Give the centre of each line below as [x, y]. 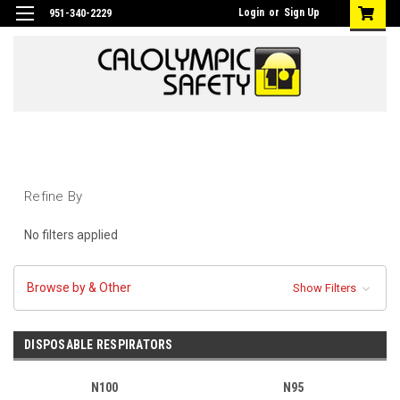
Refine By [54, 196]
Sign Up [302, 12]
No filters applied [71, 234]
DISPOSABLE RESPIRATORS [99, 344]
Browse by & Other [79, 287]
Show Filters [325, 287]
